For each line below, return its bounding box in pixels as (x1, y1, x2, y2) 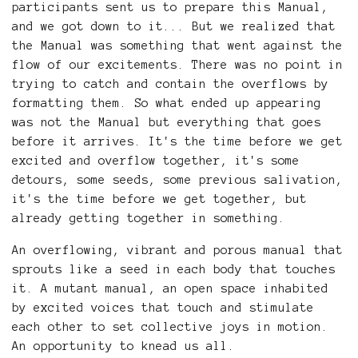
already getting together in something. (12, 212, 285, 225)
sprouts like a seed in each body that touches (12, 263, 336, 276)
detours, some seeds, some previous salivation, (12, 173, 343, 187)
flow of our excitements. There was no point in (12, 58, 343, 72)
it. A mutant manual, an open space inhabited (12, 282, 328, 296)
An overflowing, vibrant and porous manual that (12, 244, 343, 257)
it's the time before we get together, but (12, 193, 307, 206)
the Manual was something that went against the (12, 39, 343, 53)
